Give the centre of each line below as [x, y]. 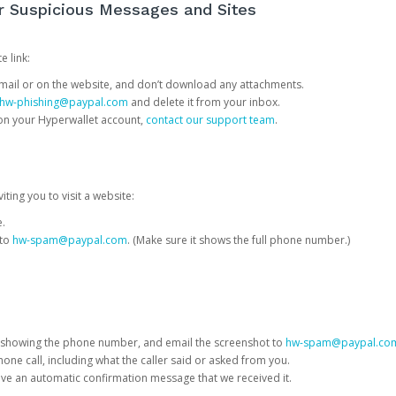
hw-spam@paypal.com [69, 240]
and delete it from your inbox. [204, 102]
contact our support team [210, 120]
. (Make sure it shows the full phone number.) [238, 240]
